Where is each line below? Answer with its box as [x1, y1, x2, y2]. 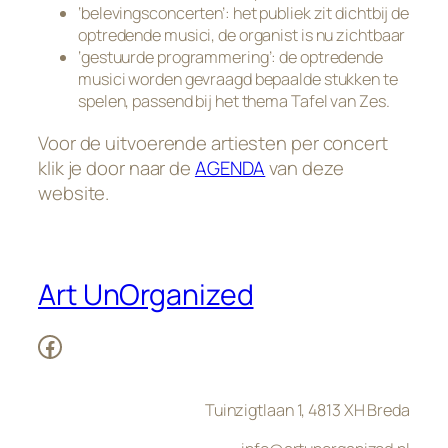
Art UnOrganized [38, 275, 254, 315]
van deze [265, 154, 344, 181]
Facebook [37, 328, 49, 362]
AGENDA [194, 154, 266, 181]
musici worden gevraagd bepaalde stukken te [78, 68, 398, 91]
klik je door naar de [38, 154, 195, 181]
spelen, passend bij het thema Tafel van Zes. [78, 90, 390, 113]
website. [38, 179, 110, 206]
